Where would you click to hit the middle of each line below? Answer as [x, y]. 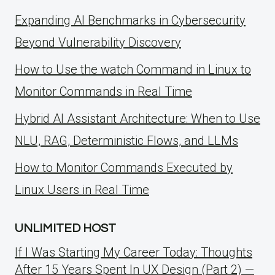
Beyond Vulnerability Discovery [98, 43]
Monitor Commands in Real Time [103, 92]
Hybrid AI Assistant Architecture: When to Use [137, 119]
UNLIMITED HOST [65, 229]
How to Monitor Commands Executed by [124, 168]
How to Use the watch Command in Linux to [133, 70]
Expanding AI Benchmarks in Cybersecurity [130, 21]
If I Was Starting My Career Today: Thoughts [134, 253]
